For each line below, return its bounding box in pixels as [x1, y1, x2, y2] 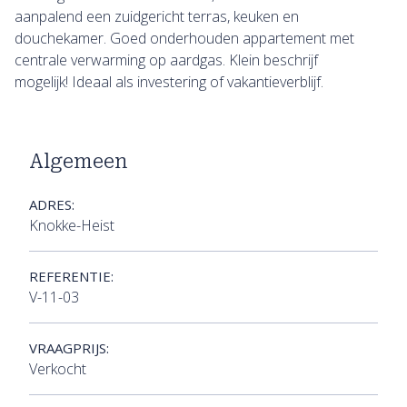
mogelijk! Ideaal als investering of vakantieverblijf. [15, 71, 323, 92]
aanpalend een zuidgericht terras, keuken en [15, 5, 299, 26]
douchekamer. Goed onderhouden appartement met [15, 27, 354, 48]
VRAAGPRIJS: [29, 338, 109, 357]
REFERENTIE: [29, 266, 114, 285]
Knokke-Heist [29, 214, 114, 235]
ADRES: [29, 194, 74, 213]
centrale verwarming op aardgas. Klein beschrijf [15, 49, 318, 70]
